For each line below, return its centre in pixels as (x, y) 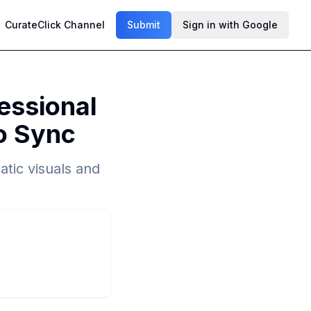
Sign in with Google (230, 25)
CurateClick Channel (55, 25)
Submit (144, 25)
